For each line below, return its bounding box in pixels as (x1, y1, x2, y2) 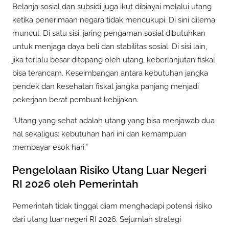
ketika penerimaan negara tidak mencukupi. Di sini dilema (12, 15, 215, 25)
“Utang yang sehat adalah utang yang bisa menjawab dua (12, 116, 215, 126)
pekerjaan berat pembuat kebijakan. (12, 95, 139, 105)
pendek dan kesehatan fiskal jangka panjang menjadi (12, 82, 199, 91)
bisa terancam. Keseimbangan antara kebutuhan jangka (12, 68, 208, 78)
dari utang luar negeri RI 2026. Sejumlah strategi (12, 215, 181, 224)
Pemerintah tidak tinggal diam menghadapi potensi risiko (12, 201, 212, 211)
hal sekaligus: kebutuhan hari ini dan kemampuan (12, 129, 187, 139)
